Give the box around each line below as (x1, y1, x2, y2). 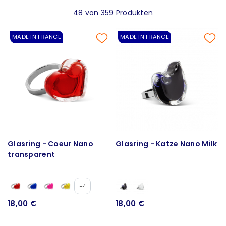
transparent (8, 149, 55, 159)
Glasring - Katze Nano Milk (116, 138, 217, 149)
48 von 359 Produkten (73, 7, 153, 18)
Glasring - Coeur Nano (8, 138, 93, 149)
